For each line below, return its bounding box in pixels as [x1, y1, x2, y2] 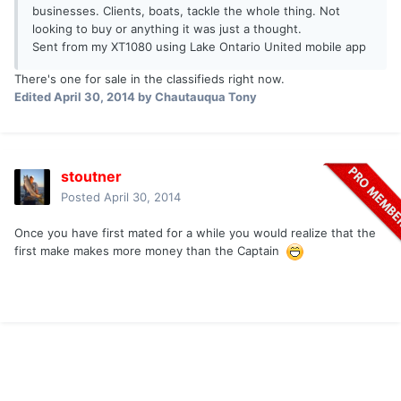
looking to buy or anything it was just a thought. [32, 21, 302, 37]
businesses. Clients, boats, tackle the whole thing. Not [32, 4, 340, 19]
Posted [61, 190, 104, 205]
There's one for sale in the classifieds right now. [14, 72, 285, 87]
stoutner [61, 167, 122, 186]
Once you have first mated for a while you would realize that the [14, 226, 376, 241]
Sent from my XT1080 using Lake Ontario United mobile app [32, 39, 366, 55]
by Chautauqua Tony [135, 90, 257, 105]
